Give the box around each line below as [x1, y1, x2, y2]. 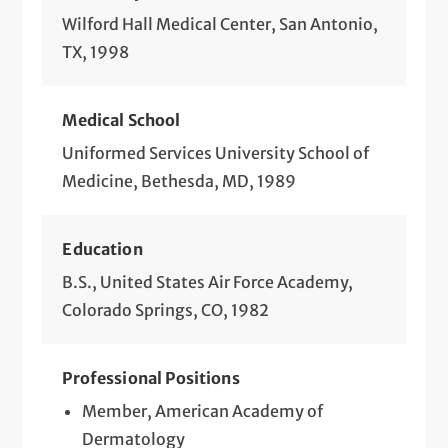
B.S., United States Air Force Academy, [62, 271, 354, 292]
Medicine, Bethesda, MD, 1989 [62, 170, 297, 191]
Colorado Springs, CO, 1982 [62, 299, 270, 320]
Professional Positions [62, 367, 240, 388]
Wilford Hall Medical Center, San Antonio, [62, 13, 379, 34]
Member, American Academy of [82, 400, 324, 421]
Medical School [62, 109, 181, 130]
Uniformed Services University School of [62, 142, 370, 163]
